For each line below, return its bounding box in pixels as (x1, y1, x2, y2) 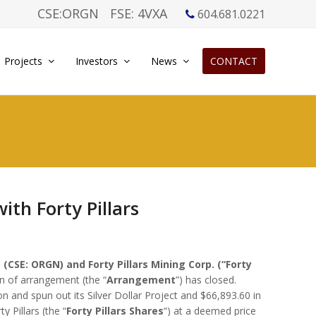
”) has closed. (176, 273, 236, 286)
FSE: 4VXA (110, 5, 167, 22)
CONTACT (210, 54, 257, 68)
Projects (4, 54, 45, 68)
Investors (75, 54, 121, 68)
